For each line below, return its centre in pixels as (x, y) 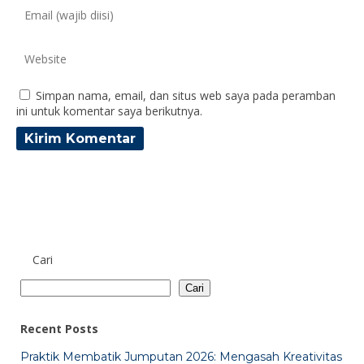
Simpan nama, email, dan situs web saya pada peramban (186, 96)
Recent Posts (59, 329)
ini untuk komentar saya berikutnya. (109, 111)
